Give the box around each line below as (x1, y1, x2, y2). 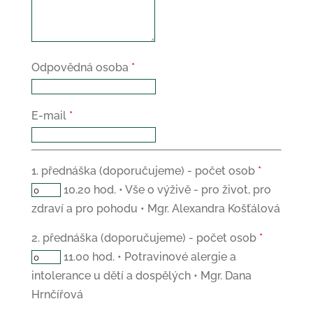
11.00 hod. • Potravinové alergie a (63, 250, 236, 263)
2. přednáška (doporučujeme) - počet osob (31, 231, 259, 245)
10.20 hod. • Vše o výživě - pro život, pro (63, 183, 271, 196)
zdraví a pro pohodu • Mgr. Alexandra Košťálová (31, 202, 280, 215)
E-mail (31, 109, 69, 122)
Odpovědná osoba (31, 61, 131, 74)
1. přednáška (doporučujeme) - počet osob (31, 164, 258, 177)
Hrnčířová (31, 288, 83, 301)
